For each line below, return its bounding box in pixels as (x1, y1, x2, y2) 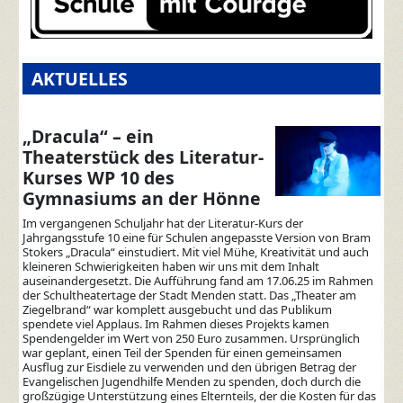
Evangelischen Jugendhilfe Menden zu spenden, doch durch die (22, 372, 362, 390)
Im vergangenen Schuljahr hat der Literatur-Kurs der (22, 214, 304, 231)
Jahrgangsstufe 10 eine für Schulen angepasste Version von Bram (22, 228, 372, 246)
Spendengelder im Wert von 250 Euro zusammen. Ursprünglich (22, 329, 361, 346)
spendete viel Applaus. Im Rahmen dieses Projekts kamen (22, 315, 330, 332)
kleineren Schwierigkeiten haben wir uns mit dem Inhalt (22, 257, 320, 274)
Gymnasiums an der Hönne (22, 185, 262, 210)
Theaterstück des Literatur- (22, 144, 264, 169)
